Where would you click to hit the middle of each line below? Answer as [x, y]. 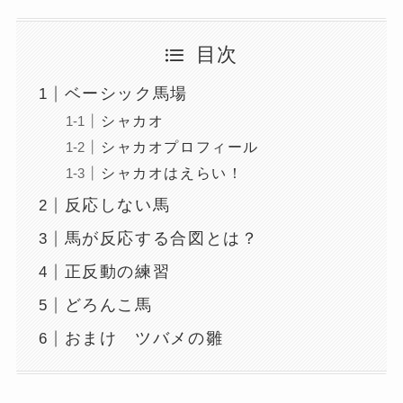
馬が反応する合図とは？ [161, 239]
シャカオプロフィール [180, 147]
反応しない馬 [117, 206]
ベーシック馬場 [126, 94]
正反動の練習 [117, 272]
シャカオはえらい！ [172, 173]
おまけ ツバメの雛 [144, 339]
